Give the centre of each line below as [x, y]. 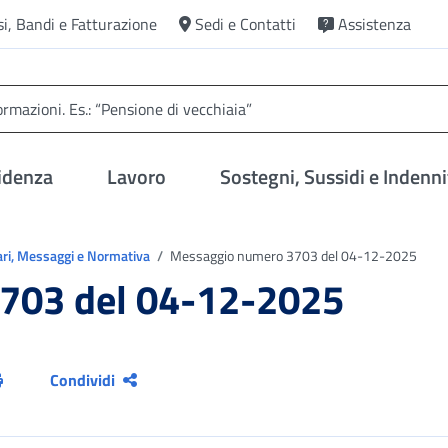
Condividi [83, 380]
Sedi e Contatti [245, 24]
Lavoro [137, 176]
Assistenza [374, 24]
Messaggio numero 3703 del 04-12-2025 [292, 255]
